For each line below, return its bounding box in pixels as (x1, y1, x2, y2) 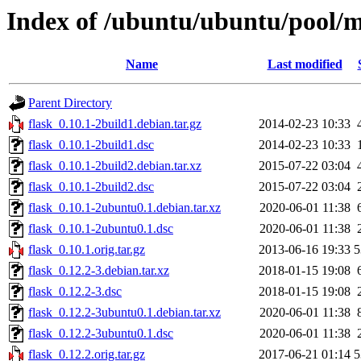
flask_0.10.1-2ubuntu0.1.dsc (28, 222, 173, 236)
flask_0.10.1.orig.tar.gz (28, 243, 145, 257)
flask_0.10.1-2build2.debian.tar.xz (28, 159, 201, 173)
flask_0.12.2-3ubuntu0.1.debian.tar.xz (28, 305, 221, 320)
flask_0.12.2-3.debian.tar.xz (28, 263, 169, 278)
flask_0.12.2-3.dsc (28, 284, 122, 299)
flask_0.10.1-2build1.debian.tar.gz (28, 117, 201, 131)
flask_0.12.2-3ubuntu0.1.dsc (28, 326, 173, 341)
